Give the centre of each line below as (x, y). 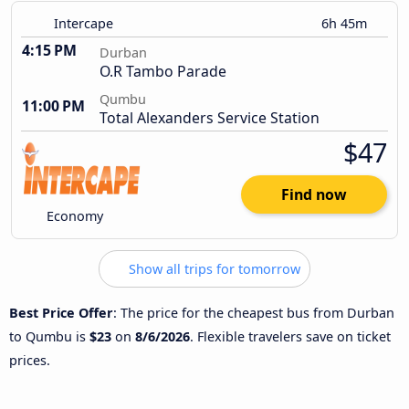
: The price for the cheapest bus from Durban (254, 312)
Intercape (84, 24)
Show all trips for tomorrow (213, 269)
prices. (30, 360)
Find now (314, 195)
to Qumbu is (49, 336)
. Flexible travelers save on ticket (290, 336)
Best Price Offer (61, 312)
